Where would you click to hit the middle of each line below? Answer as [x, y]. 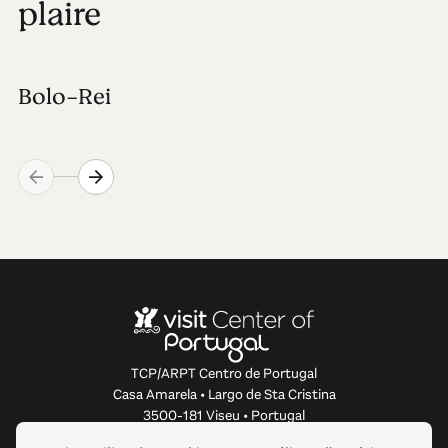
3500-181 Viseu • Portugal [224, 416]
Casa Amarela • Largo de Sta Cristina [224, 395]
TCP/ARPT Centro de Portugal [224, 374]
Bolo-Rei [64, 96]
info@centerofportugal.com [224, 436]
